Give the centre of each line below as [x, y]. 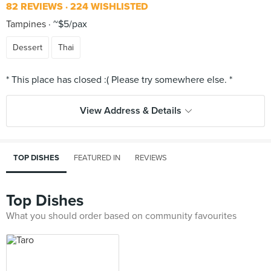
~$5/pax [69, 24]
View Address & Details [130, 111]
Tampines [26, 24]
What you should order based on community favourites [121, 216]
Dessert [28, 47]
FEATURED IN [97, 158]
